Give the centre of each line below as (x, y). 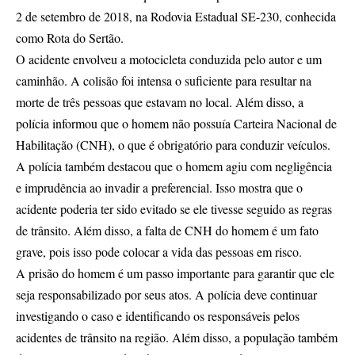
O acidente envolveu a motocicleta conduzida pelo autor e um (169, 59)
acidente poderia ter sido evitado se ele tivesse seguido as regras (174, 209)
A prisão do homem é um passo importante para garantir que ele (175, 273)
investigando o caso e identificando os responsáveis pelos (158, 316)
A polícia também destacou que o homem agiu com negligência (174, 166)
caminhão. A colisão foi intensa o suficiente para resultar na (164, 81)
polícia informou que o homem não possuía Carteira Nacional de (176, 124)
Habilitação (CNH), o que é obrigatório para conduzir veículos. (173, 145)
